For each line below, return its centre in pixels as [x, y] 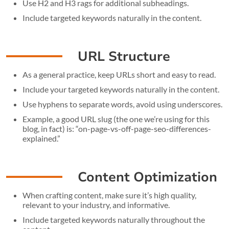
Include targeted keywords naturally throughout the [114, 219]
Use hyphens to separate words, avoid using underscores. [122, 104]
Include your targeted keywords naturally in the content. [121, 89]
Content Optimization [147, 177]
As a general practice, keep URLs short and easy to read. [119, 74]
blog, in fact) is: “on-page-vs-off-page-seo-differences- [117, 128]
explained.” [41, 138]
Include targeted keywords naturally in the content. [112, 17]
